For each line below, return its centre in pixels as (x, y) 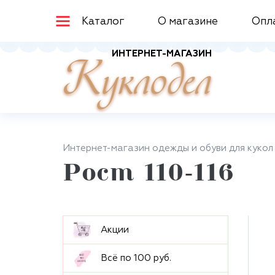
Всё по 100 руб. (136, 258)
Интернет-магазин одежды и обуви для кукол (168, 148)
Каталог (103, 22)
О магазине (188, 22)
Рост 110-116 (149, 175)
